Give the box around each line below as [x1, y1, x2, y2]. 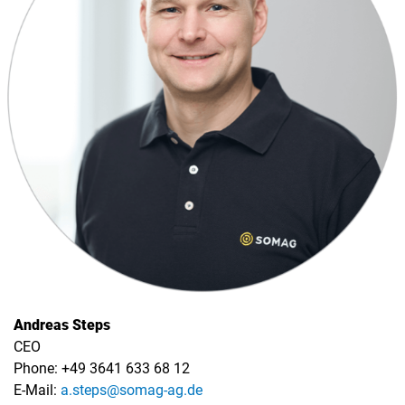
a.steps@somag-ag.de [61, 381, 202, 400]
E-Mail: [14, 381, 61, 400]
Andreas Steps [14, 316, 110, 334]
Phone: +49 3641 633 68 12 [14, 360, 190, 378]
